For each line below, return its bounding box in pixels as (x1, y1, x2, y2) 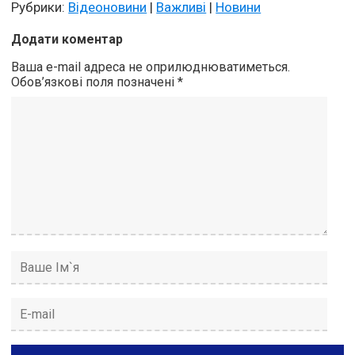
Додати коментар (11, 32, 124, 48)
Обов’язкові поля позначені (11, 74, 178, 90)
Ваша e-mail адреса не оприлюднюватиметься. (11, 59, 291, 75)
